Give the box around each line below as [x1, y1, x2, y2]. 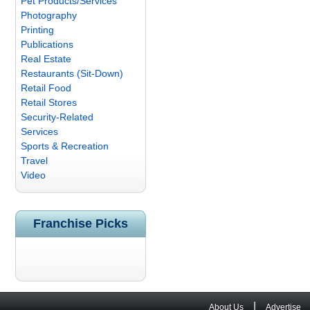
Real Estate [21, 53, 71, 64]
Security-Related [21, 111, 93, 122]
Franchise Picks [33, 217, 128, 230]
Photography [21, 10, 77, 21]
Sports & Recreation [21, 140, 109, 152]
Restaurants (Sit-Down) [21, 68, 123, 79]
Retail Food [21, 82, 71, 93]
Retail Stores [21, 97, 77, 108]
